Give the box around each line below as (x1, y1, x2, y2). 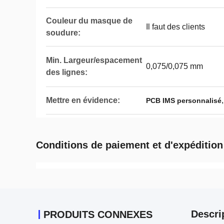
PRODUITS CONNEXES (43, 209, 152, 220)
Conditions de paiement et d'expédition (36, 139, 223, 150)
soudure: (46, 28, 80, 37)
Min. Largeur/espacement (46, 56, 142, 64)
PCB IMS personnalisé (146, 96, 221, 104)
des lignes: (46, 68, 87, 76)
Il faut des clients (146, 22, 205, 31)
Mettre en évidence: (46, 96, 120, 104)
